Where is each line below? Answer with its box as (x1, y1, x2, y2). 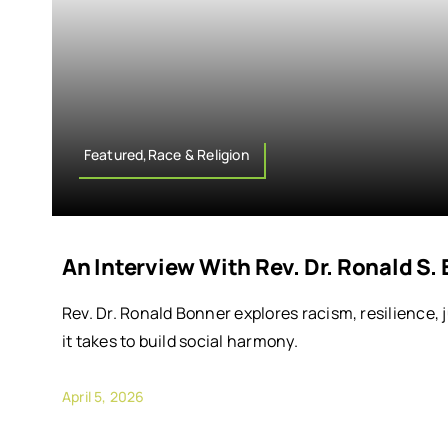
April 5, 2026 (61, 386, 145, 406)
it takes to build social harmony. (61, 329, 298, 352)
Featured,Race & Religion (83, 144, 249, 164)
